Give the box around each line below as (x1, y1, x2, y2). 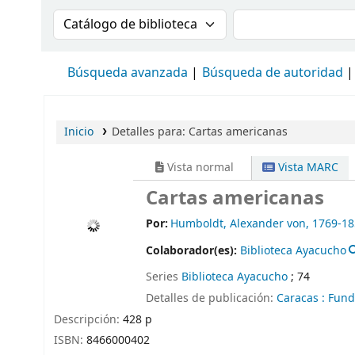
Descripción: (54, 311, 123, 328)
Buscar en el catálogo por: (52, 8, 236, 30)
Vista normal (164, 159, 234, 176)
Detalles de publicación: (146, 289, 277, 307)
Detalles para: (111, 124, 189, 140)
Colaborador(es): (146, 242, 240, 260)
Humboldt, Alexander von (170, 216, 307, 233)
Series (146, 268, 181, 285)
